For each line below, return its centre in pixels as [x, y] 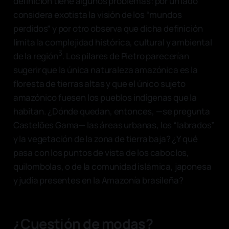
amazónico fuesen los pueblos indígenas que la [105, 97]
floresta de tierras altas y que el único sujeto [99, 83]
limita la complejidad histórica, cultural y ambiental [112, 42]
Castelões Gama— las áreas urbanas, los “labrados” [114, 125]
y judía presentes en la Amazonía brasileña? [98, 180]
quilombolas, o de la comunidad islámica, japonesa [112, 166]
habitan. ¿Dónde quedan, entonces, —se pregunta [111, 111]
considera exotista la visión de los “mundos [97, 14]
